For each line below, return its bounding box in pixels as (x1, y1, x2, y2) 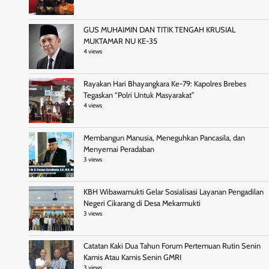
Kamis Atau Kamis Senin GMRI (83, 253, 181, 262)
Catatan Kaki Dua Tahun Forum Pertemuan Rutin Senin (83, 241, 261, 251)
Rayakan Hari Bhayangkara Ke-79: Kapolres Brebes (83, 79, 246, 89)
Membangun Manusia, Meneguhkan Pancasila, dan (83, 133, 245, 143)
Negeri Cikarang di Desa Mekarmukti (83, 199, 201, 208)
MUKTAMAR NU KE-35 (83, 37, 157, 46)
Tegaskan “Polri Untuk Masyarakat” (83, 91, 195, 100)
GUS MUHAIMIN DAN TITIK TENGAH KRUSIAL (83, 25, 235, 35)
